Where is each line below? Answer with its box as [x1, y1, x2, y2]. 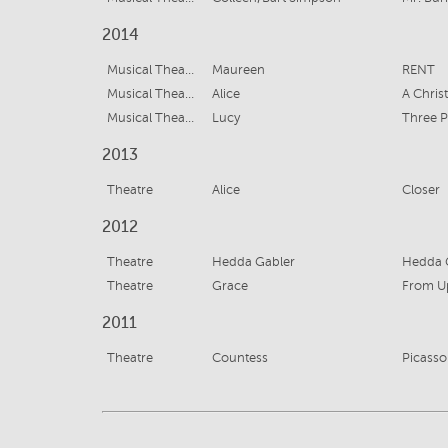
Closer [401, 183, 440, 198]
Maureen [211, 63, 265, 78]
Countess [211, 351, 268, 366]
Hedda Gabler [211, 255, 295, 270]
